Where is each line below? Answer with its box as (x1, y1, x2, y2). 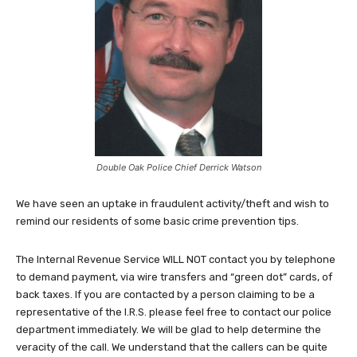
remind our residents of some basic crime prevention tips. (16, 215, 299, 228)
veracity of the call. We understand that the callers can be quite (16, 341, 328, 354)
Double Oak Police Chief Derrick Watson (96, 162, 261, 174)
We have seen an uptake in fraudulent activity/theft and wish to (16, 198, 329, 210)
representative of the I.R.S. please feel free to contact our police (16, 306, 331, 319)
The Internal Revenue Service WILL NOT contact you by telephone (16, 253, 335, 266)
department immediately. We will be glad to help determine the (16, 324, 321, 336)
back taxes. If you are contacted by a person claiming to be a (16, 288, 315, 301)
